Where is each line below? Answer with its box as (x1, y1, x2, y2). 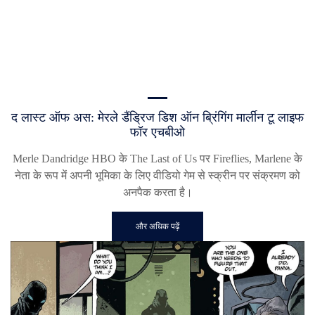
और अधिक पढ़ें (136, 221, 179, 232)
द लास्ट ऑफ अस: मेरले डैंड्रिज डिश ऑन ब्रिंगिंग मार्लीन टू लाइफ (11, 110, 304, 125)
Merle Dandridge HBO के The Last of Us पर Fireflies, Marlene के (13, 153, 302, 165)
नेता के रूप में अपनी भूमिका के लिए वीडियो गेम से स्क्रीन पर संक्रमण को (15, 169, 300, 182)
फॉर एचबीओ (130, 125, 185, 140)
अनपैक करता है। (122, 186, 193, 199)
